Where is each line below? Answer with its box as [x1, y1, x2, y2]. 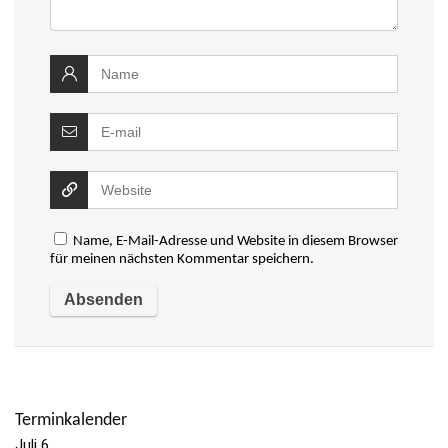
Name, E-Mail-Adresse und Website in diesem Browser [73, 234, 398, 249]
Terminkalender [15, 411, 127, 430]
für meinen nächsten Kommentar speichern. [50, 252, 314, 267]
